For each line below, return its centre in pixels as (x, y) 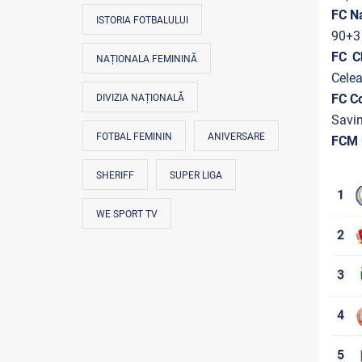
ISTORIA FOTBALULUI (142, 20)
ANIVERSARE (236, 137)
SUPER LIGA (196, 175)
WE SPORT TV (127, 214)
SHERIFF (115, 175)
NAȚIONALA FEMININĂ (147, 59)
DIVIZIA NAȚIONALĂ (140, 98)
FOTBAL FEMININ (134, 137)
